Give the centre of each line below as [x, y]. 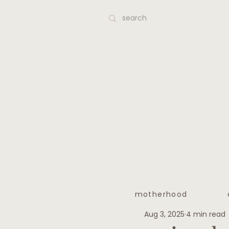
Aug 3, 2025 [164, 214]
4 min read [206, 214]
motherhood [161, 194]
